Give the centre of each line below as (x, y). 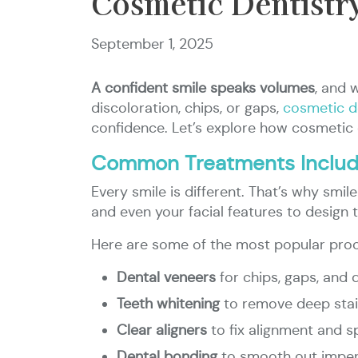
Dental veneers (166, 277)
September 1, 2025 (152, 44)
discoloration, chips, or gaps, (187, 108)
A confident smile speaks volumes (203, 88)
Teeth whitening (168, 304)
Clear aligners (162, 330)
